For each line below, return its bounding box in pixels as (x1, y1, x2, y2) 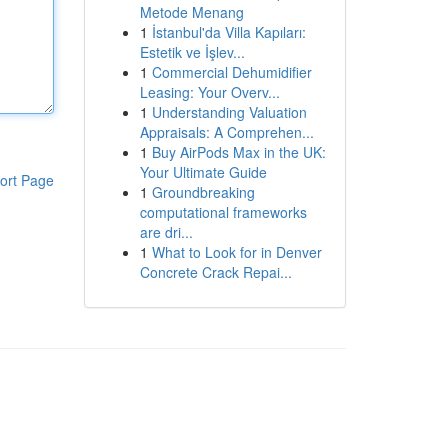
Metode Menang (139, 2, 244, 22)
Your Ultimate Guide (139, 162, 267, 182)
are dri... (139, 222, 193, 242)
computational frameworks (139, 202, 307, 222)
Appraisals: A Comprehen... (139, 122, 314, 142)
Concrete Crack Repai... (139, 262, 292, 282)
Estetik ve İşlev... (139, 42, 245, 62)
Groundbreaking (151, 182, 255, 202)
